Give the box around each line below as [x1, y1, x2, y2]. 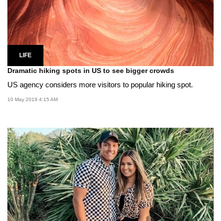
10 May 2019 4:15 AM [7, 97, 58, 103]
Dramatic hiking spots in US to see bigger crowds [7, 67, 174, 75]
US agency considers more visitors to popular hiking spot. [7, 80, 193, 89]
